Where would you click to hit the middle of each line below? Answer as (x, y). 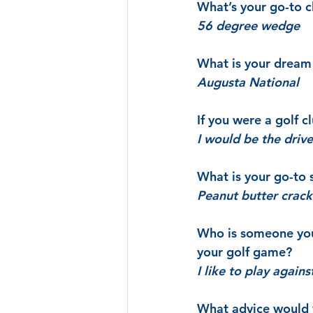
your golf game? (245, 252)
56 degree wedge (248, 26)
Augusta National (248, 82)
